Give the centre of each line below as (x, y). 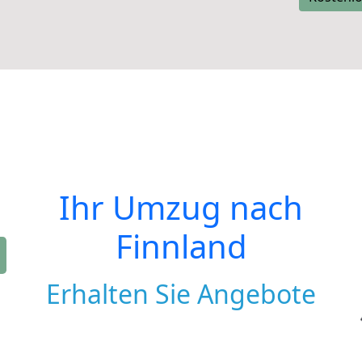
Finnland (181, 246)
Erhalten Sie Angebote (181, 294)
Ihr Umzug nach (181, 207)
